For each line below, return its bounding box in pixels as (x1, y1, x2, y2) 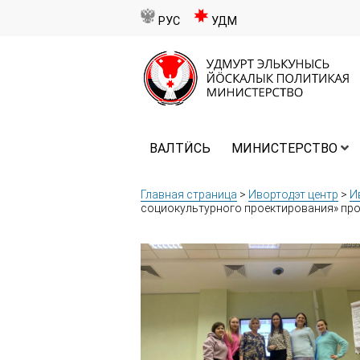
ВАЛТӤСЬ (149, 141, 211, 157)
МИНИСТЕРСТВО (231, 141, 337, 157)
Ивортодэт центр (248, 188, 338, 202)
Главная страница (141, 188, 237, 202)
